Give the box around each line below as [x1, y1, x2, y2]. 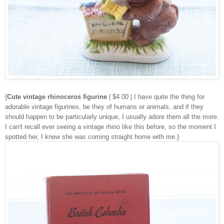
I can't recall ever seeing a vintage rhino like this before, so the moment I [5, 122, 216, 130]
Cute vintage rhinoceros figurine [7, 92, 107, 100]
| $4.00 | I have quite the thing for [107, 92, 204, 100]
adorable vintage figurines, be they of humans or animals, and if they [5, 102, 203, 110]
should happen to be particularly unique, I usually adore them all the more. [5, 112, 219, 120]
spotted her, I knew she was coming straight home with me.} [5, 132, 179, 140]
